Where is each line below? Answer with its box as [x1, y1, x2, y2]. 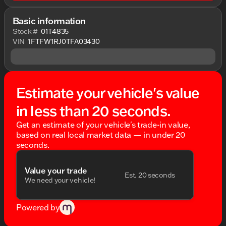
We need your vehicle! [25, 175, 96, 185]
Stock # [13, 27, 38, 36]
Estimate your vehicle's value [16, 83, 200, 101]
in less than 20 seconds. [16, 101, 171, 120]
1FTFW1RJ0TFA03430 [28, 37, 100, 46]
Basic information [13, 15, 86, 27]
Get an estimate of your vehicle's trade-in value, [16, 120, 190, 130]
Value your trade [25, 165, 87, 176]
